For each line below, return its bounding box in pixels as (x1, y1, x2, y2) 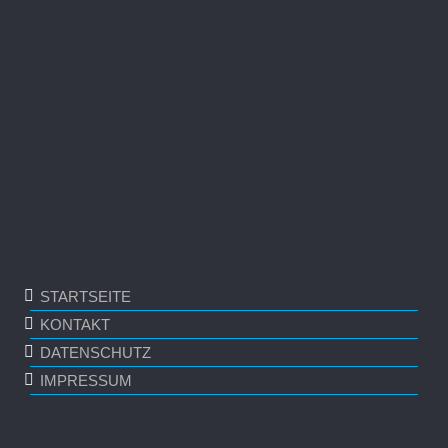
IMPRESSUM (40, 372, 132, 389)
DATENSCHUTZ (40, 344, 151, 361)
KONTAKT (40, 316, 110, 333)
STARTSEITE (40, 288, 131, 305)
